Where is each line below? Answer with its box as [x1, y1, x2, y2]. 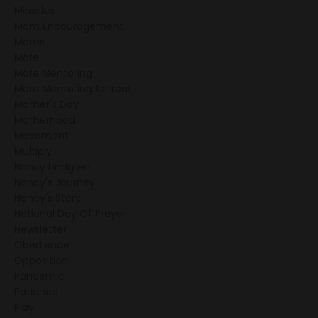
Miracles [14, 4, 55, 18]
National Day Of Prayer [14, 207, 126, 221]
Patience [14, 285, 58, 300]
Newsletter [14, 222, 67, 237]
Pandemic [14, 269, 65, 284]
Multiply [14, 144, 52, 159]
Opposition [14, 253, 68, 268]
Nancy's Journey [14, 175, 95, 190]
